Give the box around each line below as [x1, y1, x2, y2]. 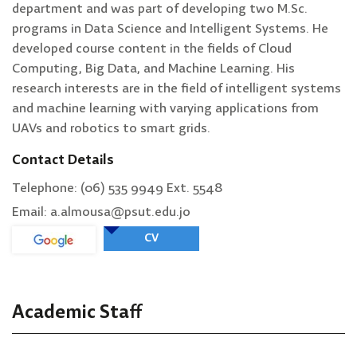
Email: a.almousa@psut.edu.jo [12, 202, 190, 222]
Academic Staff [12, 297, 142, 328]
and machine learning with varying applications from [12, 98, 319, 119]
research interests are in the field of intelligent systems [12, 78, 341, 99]
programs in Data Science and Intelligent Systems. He [12, 18, 328, 39]
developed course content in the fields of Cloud [12, 38, 292, 59]
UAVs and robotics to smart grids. [12, 118, 210, 139]
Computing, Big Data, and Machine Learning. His [12, 58, 295, 79]
